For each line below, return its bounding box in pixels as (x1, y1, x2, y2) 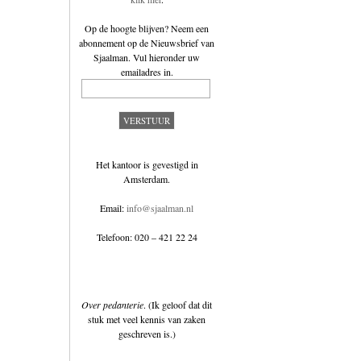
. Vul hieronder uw (128, 51, 200, 64)
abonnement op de (79, 36, 151, 49)
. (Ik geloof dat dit (143, 298, 212, 311)
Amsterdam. (123, 172, 170, 185)
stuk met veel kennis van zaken (88, 313, 205, 326)
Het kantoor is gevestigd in (95, 158, 198, 171)
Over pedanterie (81, 298, 143, 311)
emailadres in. (120, 65, 173, 78)
